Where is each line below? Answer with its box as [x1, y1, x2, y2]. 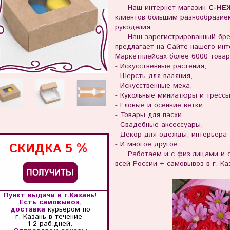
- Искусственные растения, [114, 61, 209, 71]
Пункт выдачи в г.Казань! [4, 189, 97, 200]
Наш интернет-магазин [114, 2, 208, 13]
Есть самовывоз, [18, 197, 82, 207]
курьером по [45, 204, 90, 215]
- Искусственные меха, [114, 80, 195, 91]
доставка [10, 204, 45, 215]
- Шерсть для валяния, [114, 70, 195, 81]
